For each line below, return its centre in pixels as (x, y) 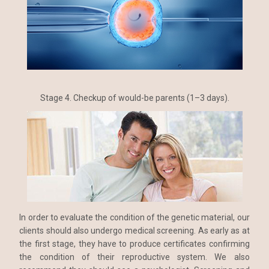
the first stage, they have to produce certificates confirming (134, 244)
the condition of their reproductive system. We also (134, 257)
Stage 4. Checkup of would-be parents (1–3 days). (134, 98)
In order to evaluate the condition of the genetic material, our (134, 218)
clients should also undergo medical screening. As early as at (134, 231)
